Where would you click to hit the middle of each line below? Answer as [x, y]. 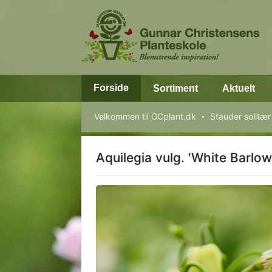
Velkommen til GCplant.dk [145, 116]
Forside [111, 88]
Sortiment [176, 88]
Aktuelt [239, 88]
